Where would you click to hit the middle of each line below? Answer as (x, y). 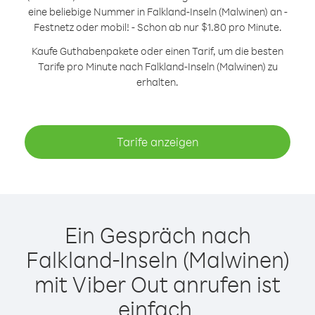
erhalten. (157, 82)
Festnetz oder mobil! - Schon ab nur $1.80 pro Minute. (157, 27)
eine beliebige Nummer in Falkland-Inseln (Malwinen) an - (157, 12)
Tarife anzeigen (157, 142)
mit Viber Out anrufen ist (157, 284)
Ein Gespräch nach (157, 234)
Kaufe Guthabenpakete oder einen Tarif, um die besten (157, 51)
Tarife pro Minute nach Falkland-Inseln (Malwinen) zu (157, 66)
